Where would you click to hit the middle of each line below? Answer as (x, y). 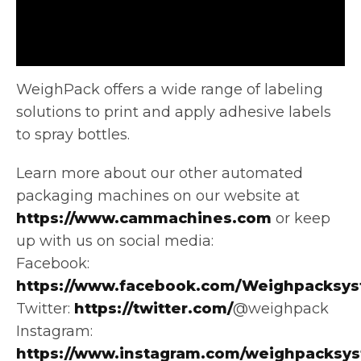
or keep (301, 218)
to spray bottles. (73, 134)
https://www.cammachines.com (144, 218)
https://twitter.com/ (154, 308)
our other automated (227, 173)
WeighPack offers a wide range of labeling (170, 89)
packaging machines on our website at (158, 195)
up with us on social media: (115, 241)
